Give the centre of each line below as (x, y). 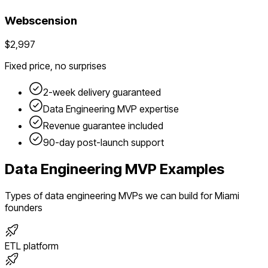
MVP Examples (173, 169)
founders (24, 208)
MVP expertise (147, 109)
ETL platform (32, 246)
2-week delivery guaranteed (102, 92)
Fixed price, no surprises (56, 66)
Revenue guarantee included (103, 126)
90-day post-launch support (103, 143)
